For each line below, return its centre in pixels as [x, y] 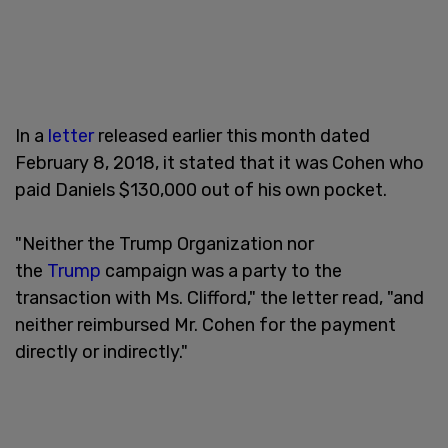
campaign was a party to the [221, 270]
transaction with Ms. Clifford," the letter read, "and [219, 297]
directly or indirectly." [101, 351]
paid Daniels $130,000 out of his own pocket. [205, 189]
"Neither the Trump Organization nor [164, 243]
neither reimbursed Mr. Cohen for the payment [205, 324]
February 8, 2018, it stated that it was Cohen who [219, 162]
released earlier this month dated [232, 135]
